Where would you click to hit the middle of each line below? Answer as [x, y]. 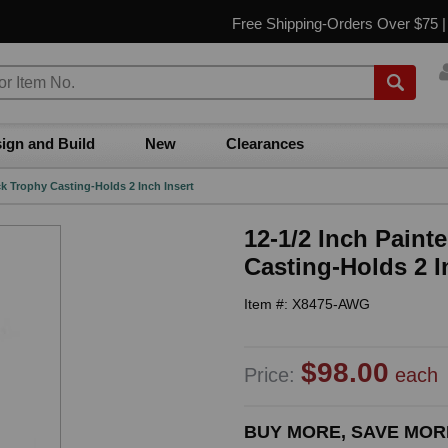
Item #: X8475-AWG [307, 304]
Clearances [265, 143]
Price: [272, 375]
